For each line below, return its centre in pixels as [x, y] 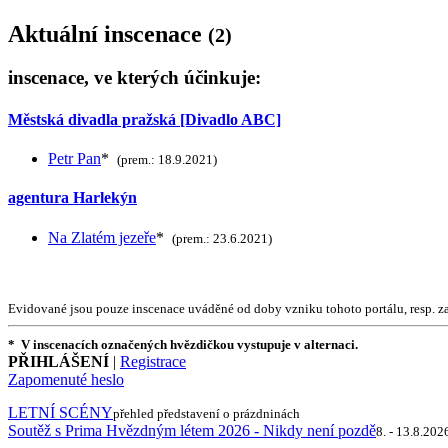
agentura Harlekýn [72, 198]
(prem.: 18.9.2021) [167, 159]
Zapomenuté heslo [66, 379]
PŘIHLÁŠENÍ [58, 361]
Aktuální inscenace [108, 33]
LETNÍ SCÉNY [60, 412]
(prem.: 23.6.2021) [222, 238]
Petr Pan [74, 158]
